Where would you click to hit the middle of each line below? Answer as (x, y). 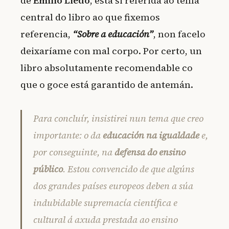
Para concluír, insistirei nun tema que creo (118, 118)
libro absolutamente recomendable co (107, 68)
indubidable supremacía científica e (105, 202)
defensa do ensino (150, 152)
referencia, (47, 34)
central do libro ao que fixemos (90, 17)
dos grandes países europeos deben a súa (113, 186)
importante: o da (68, 135)
